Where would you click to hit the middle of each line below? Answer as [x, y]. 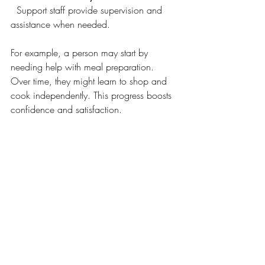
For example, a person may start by [81, 53]
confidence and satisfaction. [66, 109]
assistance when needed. [60, 24]
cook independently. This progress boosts [93, 95]
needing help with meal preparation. [84, 67]
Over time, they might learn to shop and [90, 81]
